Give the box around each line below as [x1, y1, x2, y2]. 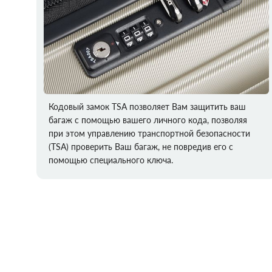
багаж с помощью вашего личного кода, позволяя [49, 115, 247, 126]
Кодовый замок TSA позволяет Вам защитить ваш [49, 101, 246, 112]
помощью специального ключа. [49, 155, 173, 166]
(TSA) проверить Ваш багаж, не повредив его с [49, 141, 233, 152]
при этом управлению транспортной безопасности [49, 128, 250, 139]
